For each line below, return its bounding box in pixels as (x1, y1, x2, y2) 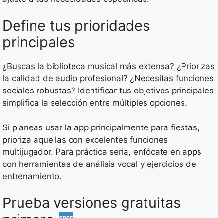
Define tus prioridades (2, 17, 150, 35)
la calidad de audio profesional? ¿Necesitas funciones (2, 73, 214, 84)
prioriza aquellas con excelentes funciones (2, 134, 168, 145)
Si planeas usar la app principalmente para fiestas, (2, 122, 200, 132)
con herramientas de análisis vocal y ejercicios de (2, 159, 196, 169)
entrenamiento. (2, 171, 62, 181)
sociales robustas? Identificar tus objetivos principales (2, 86, 214, 96)
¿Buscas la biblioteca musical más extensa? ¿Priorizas (2, 61, 215, 72)
